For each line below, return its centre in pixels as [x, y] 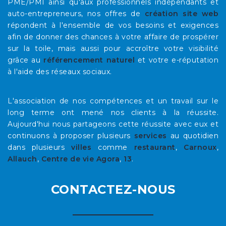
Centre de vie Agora [80, 159]
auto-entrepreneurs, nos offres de [76, 13]
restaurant [155, 147]
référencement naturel [89, 60]
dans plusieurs [40, 147]
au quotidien [193, 135]
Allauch [22, 159]
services [150, 135]
